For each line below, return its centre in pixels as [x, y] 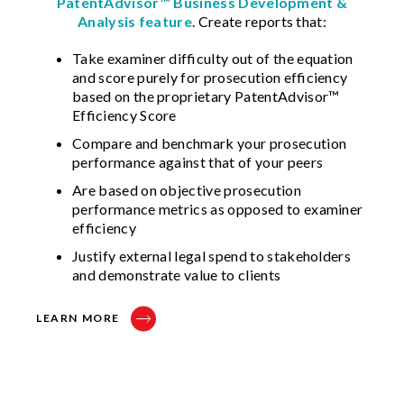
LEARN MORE [78, 317]
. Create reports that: [260, 21]
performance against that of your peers [198, 161]
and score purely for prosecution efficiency [210, 77]
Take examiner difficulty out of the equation [213, 58]
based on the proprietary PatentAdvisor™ [206, 96]
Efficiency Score [124, 115]
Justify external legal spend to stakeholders [212, 255]
